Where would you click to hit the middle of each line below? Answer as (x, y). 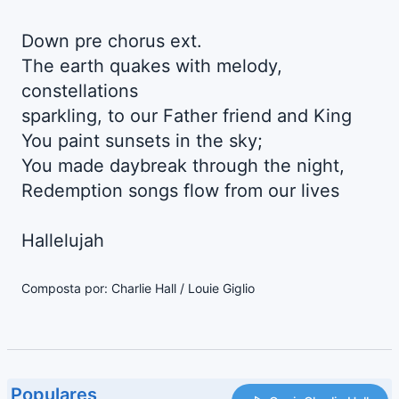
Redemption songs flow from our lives (180, 191)
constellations (80, 91)
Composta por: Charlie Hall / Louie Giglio (138, 289)
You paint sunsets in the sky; (142, 141)
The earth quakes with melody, (152, 66)
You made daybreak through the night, (183, 166)
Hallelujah (63, 241)
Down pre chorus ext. (112, 41)
